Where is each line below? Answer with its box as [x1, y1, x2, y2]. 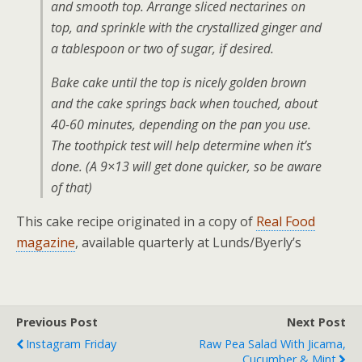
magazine [16, 234, 75, 252]
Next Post [287, 314, 346, 330]
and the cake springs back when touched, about [51, 95, 318, 113]
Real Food [256, 213, 315, 231]
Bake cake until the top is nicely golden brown [51, 74, 306, 92]
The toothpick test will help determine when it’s [51, 137, 312, 155]
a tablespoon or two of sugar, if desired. [51, 40, 274, 58]
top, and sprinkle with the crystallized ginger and [51, 19, 322, 37]
